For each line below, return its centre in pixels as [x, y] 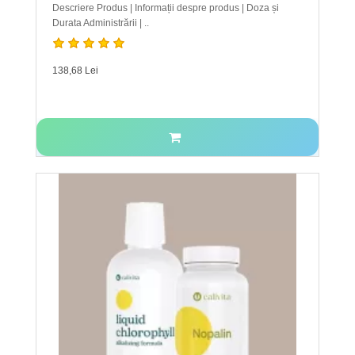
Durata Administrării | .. [101, 23]
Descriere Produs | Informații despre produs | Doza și [166, 8]
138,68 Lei [75, 71]
